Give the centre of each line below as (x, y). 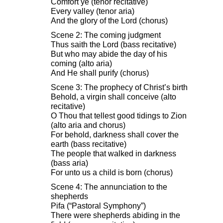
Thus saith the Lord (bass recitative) (113, 45)
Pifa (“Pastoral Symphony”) (98, 206)
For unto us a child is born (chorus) (112, 173)
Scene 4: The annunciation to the (109, 187)
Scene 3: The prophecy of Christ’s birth (119, 88)
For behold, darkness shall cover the (115, 135)
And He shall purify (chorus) (100, 73)
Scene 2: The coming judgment (106, 35)
